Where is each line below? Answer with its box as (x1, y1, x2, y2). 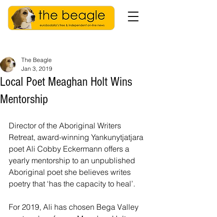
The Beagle (21, 56, 52, 63)
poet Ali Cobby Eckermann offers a (9, 144, 131, 154)
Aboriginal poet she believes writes (9, 167, 133, 177)
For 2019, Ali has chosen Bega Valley (9, 202, 140, 212)
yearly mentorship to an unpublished (9, 155, 137, 165)
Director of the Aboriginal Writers (9, 121, 123, 130)
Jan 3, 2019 (21, 65, 52, 72)
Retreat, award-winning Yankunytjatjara (9, 132, 145, 142)
